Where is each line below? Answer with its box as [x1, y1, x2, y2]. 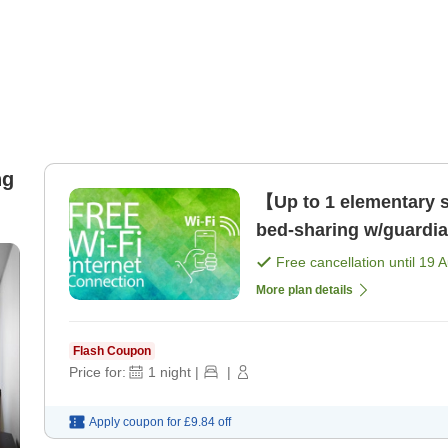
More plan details [256, 283, 353, 298]
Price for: [69, 364, 126, 381]
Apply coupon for [89, 415, 181, 430]
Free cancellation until [276, 254, 419, 271]
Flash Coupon [73, 344, 151, 359]
